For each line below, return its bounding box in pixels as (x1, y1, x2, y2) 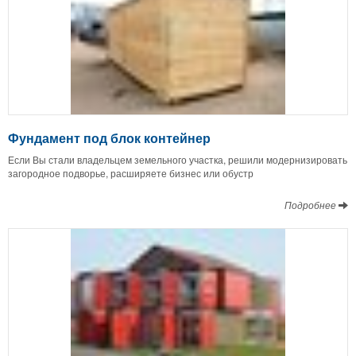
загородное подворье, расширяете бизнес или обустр (8, 166, 253, 180)
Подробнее (284, 198, 339, 211)
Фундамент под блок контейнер (8, 129, 211, 147)
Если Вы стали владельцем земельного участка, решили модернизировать (8, 153, 347, 166)
